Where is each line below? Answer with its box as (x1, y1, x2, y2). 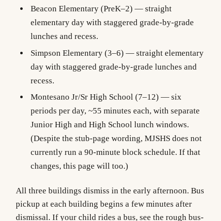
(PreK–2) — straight (98, 3, 172, 13)
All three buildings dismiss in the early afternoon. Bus (16, 185, 204, 195)
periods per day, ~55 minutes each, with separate (30, 106, 200, 116)
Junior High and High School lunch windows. (30, 120, 189, 130)
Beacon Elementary (30, 3, 99, 13)
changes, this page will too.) (30, 161, 128, 171)
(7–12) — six (133, 92, 182, 102)
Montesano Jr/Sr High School (30, 92, 133, 102)
